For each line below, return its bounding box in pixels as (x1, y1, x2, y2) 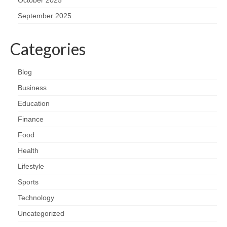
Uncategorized (18, 209, 64, 217)
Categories (10, 39, 86, 59)
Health (18, 146, 39, 155)
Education (18, 99, 50, 107)
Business (18, 83, 47, 92)
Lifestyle (18, 162, 44, 170)
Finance (18, 115, 44, 123)
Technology (18, 193, 54, 202)
